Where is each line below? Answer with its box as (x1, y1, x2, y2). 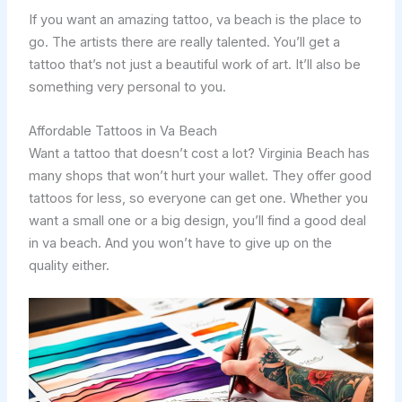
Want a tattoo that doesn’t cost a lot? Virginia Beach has (28, 144, 370, 162)
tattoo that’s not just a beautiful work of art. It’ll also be (28, 57, 361, 74)
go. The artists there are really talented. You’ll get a (28, 34, 340, 51)
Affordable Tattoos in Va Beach (28, 122, 217, 139)
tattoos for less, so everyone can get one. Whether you (28, 189, 368, 206)
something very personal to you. (28, 79, 226, 96)
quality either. (28, 257, 109, 274)
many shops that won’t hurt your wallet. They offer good (28, 167, 371, 184)
